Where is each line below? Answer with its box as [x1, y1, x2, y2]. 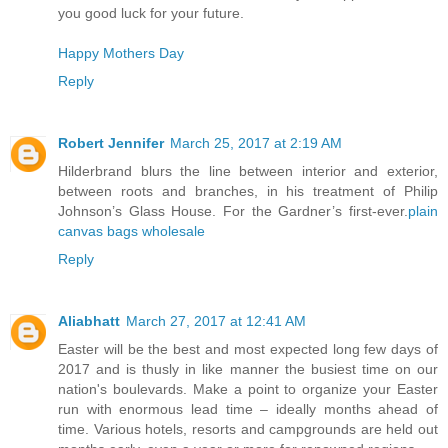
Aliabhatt [58, 313, 120, 330]
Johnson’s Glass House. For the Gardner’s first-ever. [58, 203, 408, 220]
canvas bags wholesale [58, 223, 205, 240]
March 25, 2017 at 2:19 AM [170, 135, 342, 152]
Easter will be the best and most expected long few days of [58, 341, 438, 358]
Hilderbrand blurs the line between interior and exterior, [58, 163, 438, 180]
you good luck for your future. [58, 5, 244, 22]
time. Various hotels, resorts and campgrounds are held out [58, 421, 438, 438]
